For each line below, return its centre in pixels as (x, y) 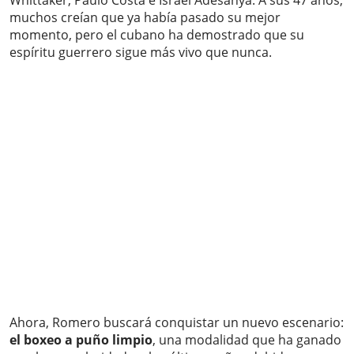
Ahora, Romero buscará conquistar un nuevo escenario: (177, 323)
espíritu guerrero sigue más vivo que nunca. (141, 53)
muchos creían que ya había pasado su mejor (145, 18)
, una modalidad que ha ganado (247, 340)
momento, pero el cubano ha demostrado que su (157, 35)
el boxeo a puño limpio (81, 340)
